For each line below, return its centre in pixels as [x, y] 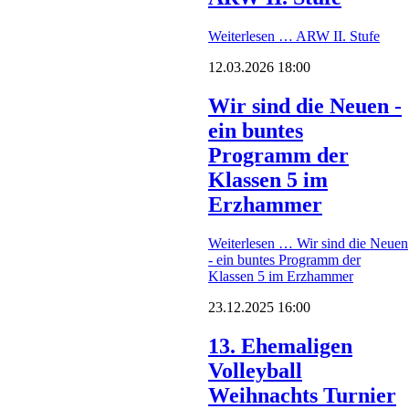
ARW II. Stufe [336, 37]
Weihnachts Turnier [302, 395]
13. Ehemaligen [280, 346]
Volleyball [255, 370]
